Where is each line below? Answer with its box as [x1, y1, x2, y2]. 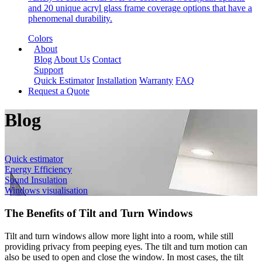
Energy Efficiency [5, 164, 72, 175]
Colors [28, 33, 53, 44]
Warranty [139, 75, 173, 86]
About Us [54, 54, 90, 65]
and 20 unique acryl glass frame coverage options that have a [28, 3, 252, 13]
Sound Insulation [5, 175, 67, 185]
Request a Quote [28, 86, 89, 96]
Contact [92, 54, 121, 65]
